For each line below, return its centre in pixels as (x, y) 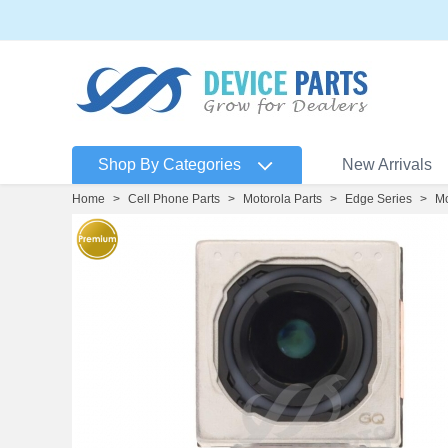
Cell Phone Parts (174, 199)
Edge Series (378, 199)
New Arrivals (387, 164)
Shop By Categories (169, 164)
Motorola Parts (282, 199)
